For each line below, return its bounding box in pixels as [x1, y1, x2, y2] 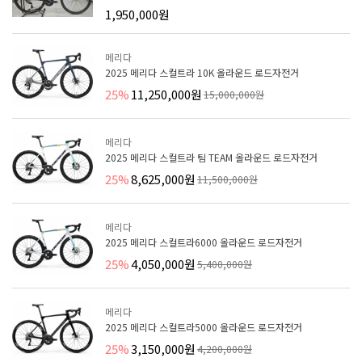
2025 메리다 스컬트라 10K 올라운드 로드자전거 [105, 65, 299, 79]
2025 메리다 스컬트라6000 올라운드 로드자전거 [105, 234, 302, 249]
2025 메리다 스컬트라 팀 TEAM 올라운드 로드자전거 [105, 149, 318, 164]
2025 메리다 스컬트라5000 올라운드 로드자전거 [105, 319, 302, 334]
